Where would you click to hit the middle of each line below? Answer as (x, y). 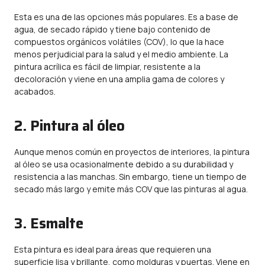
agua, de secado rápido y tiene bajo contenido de (112, 29)
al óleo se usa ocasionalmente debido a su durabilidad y (124, 164)
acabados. (35, 91)
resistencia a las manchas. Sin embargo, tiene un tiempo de (130, 177)
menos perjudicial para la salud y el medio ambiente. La (121, 54)
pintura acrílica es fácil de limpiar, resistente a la (107, 67)
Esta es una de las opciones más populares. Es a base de (126, 17)
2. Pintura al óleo (70, 126)
